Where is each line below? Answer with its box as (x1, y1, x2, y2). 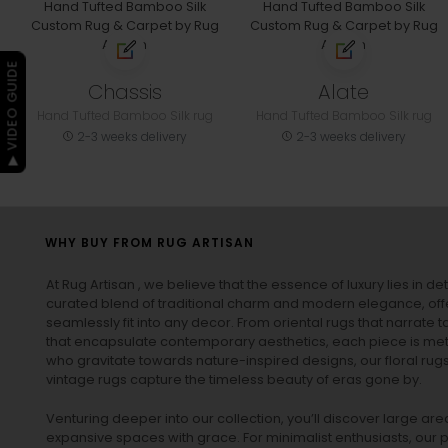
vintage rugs (46, 370, 127, 388)
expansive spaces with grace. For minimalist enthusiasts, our (46, 428, 440, 446)
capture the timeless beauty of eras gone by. (127, 370, 422, 388)
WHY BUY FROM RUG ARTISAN (45, 233, 254, 251)
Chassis (87, 77, 162, 106)
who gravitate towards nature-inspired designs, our (46, 351, 385, 369)
